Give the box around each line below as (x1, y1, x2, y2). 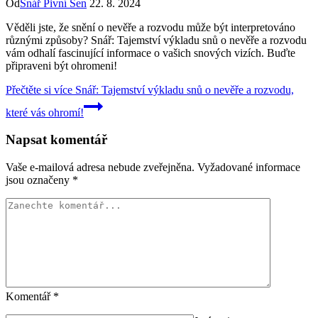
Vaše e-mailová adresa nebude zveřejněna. (6, 161, 194, 173)
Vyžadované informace (197, 161, 300, 173)
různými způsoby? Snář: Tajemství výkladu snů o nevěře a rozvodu (6, 33, 307, 46)
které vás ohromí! (6, 106, 84, 119)
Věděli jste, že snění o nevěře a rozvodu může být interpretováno (6, 21, 295, 33)
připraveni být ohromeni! (6, 59, 117, 72)
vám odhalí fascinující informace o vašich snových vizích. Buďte (6, 46, 295, 59)
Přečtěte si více (6, 83, 72, 96)
